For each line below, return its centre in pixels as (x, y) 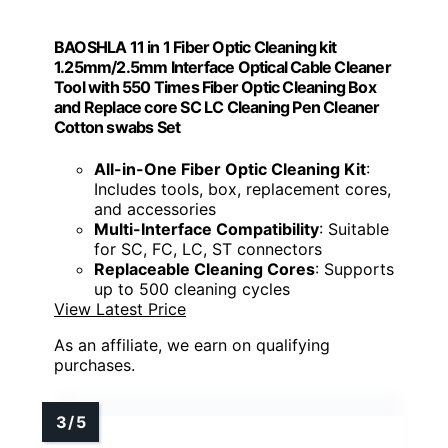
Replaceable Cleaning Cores (204, 268)
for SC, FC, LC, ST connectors (208, 248)
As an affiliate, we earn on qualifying (192, 344)
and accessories (155, 208)
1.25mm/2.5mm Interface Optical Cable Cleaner (222, 67)
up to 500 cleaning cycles (192, 288)
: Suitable (354, 228)
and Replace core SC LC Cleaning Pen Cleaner (217, 107)
